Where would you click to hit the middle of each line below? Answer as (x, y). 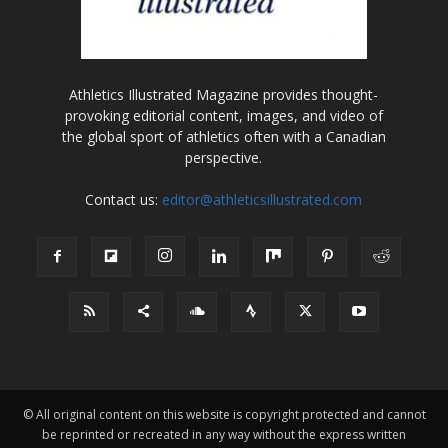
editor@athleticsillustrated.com (262, 199)
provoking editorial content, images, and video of (223, 115)
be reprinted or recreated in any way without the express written (224, 434)
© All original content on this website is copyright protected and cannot (224, 414)
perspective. (224, 157)
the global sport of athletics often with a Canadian (223, 136)
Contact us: (124, 199)
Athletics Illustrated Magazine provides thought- (224, 94)
